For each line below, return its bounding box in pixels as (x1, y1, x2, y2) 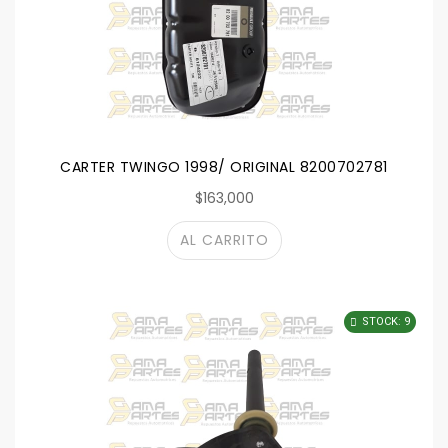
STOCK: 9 (362, 315, 410, 328)
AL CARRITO (179, 230, 269, 250)
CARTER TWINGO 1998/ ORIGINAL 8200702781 (60, 157, 388, 177)
